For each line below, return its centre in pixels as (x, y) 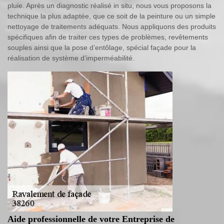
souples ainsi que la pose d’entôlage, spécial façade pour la (102, 47)
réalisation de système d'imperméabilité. (71, 58)
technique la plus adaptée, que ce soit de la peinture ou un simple (111, 16)
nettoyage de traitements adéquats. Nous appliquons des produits (112, 26)
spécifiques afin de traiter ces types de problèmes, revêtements (108, 37)
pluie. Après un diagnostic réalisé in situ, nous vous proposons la (109, 5)
